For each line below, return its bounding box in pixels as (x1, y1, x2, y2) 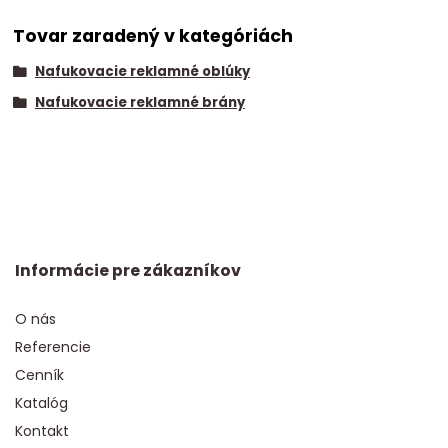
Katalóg (15, 393, 68, 414)
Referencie (15, 337, 91, 358)
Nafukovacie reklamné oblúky (34, 62, 250, 82)
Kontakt (15, 421, 69, 442)
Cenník (15, 365, 64, 386)
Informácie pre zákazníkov (15, 259, 241, 283)
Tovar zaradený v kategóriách (13, 24, 294, 49)
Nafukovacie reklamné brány (34, 92, 245, 112)
